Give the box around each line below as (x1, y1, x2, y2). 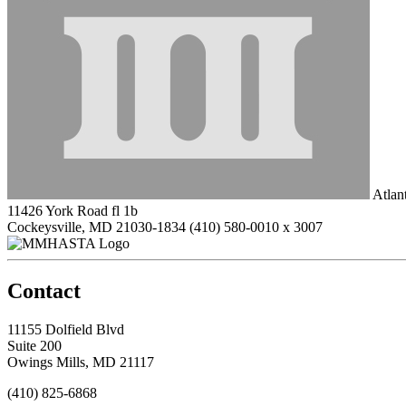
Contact (7, 278, 81, 303)
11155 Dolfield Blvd (7, 321, 124, 337)
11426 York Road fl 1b (7, 202, 138, 218)
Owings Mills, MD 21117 (7, 353, 154, 370)
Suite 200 (7, 337, 62, 353)
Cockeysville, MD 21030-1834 (7, 218, 186, 235)
